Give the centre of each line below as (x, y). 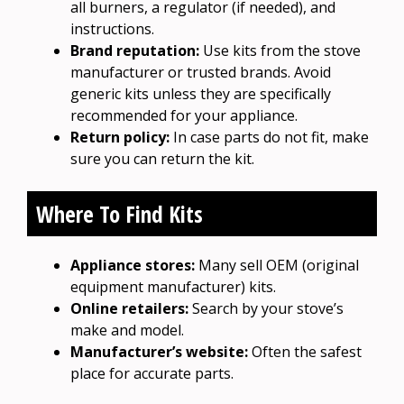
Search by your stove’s (266, 308)
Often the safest (305, 351)
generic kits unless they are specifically (201, 93)
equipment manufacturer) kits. (173, 286)
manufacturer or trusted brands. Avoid (201, 72)
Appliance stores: (133, 265)
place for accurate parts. (152, 373)
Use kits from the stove (280, 50)
